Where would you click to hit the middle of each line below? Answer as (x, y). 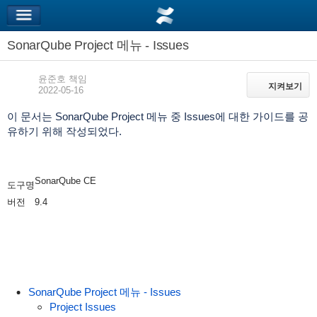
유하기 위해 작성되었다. (64, 131)
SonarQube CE (65, 181)
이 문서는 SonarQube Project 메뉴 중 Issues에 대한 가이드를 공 (157, 116)
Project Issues (82, 307)
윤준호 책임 (62, 79)
